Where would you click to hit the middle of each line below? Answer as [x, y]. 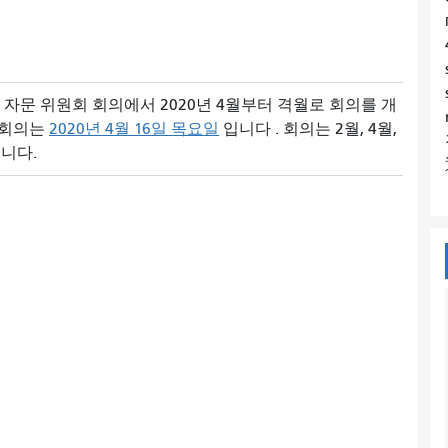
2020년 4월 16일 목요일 [134, 128]
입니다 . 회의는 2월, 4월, [308, 128]
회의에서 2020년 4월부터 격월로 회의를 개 [244, 104]
